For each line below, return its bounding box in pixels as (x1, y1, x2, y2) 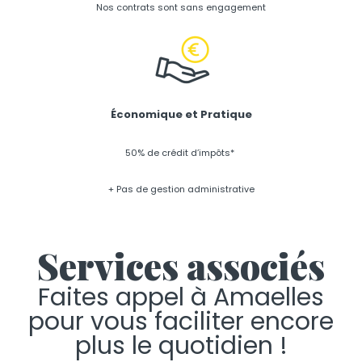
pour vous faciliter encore (28, 304, 334, 339)
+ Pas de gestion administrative (107, 182, 255, 196)
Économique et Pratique (110, 106, 252, 122)
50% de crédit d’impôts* (125, 145, 237, 159)
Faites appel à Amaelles (38, 280, 324, 314)
